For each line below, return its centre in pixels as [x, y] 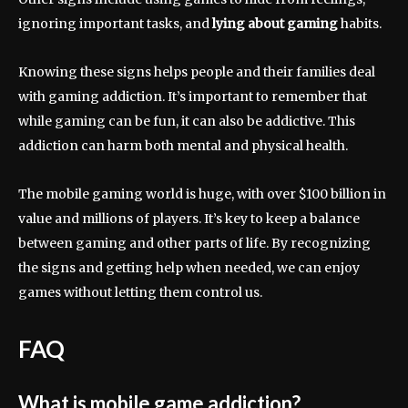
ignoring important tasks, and [115, 24]
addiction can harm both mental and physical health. [183, 146]
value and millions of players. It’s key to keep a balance [189, 219]
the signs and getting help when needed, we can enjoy [189, 268]
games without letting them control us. [140, 293]
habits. [360, 24]
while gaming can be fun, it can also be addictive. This [187, 122]
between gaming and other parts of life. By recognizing [194, 244]
